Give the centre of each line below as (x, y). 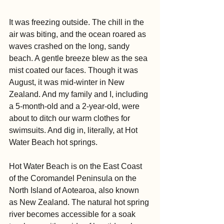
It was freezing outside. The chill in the (77, 22)
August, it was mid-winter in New (68, 82)
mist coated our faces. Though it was (74, 70)
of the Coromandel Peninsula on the (74, 178)
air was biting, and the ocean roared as (78, 34)
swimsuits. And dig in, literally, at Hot (74, 130)
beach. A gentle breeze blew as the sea (79, 58)
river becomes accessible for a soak (73, 214)
